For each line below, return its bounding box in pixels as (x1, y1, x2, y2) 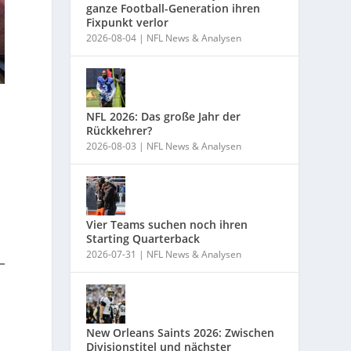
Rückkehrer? (86, 122, 153, 138)
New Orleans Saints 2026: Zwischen (86, 324, 275, 340)
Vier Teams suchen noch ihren (86, 216, 248, 232)
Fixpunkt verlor (86, 14, 169, 30)
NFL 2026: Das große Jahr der (86, 108, 241, 124)
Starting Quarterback (86, 230, 201, 246)
